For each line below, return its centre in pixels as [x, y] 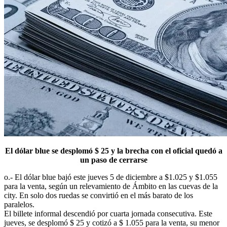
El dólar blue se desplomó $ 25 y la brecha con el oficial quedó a [113, 150]
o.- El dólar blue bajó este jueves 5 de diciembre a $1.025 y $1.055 [111, 177]
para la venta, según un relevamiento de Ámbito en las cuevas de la [111, 186]
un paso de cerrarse [113, 160]
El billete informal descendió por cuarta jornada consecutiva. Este [108, 213]
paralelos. [19, 204]
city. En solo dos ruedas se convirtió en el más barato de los [99, 195]
